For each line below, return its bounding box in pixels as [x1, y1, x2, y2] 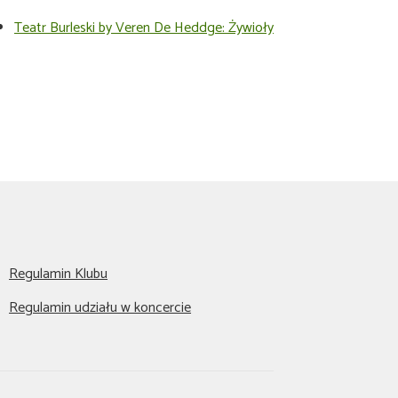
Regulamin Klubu [9, 261, 108, 286]
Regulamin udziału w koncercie [9, 295, 192, 320]
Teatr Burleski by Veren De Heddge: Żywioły [13, 15, 274, 40]
